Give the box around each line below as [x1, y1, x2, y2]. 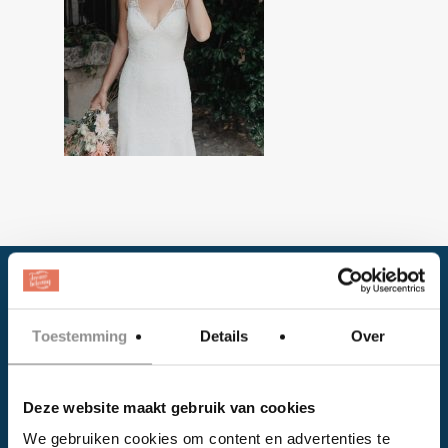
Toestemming [32, 327, 128, 344]
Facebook [94, 418, 170, 440]
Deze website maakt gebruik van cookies [23, 398, 316, 415]
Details [199, 327, 249, 344]
